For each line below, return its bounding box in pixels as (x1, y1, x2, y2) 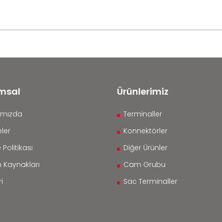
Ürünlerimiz (117, 85, 168, 98)
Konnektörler (123, 126, 167, 136)
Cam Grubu (123, 160, 166, 169)
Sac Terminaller (123, 176, 177, 186)
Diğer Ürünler (123, 143, 167, 153)
